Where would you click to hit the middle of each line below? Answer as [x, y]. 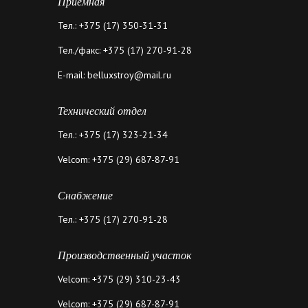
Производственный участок [124, 255]
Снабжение [85, 195]
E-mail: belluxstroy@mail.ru [114, 75]
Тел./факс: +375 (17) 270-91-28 [125, 50]
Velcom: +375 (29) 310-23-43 [119, 279]
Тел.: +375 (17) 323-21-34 [113, 135]
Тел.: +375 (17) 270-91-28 [113, 219]
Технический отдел [102, 110]
